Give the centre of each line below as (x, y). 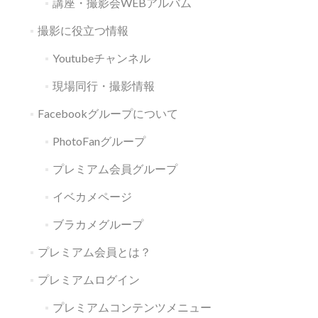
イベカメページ (92, 197)
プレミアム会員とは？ (94, 252)
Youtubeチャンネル (101, 58)
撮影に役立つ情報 (83, 31)
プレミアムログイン (88, 280)
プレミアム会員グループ (115, 169)
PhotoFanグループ (99, 141)
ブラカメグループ (98, 224)
